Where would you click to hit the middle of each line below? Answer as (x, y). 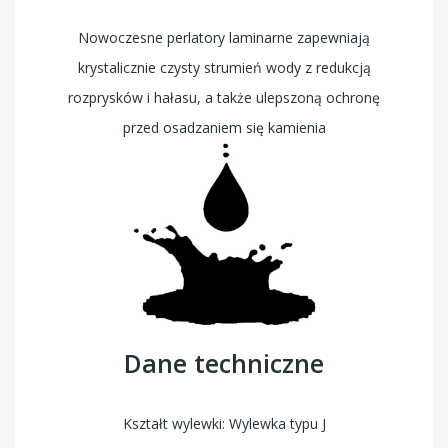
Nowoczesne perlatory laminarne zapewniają (224, 37)
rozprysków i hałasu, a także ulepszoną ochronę (224, 97)
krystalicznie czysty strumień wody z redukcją (224, 67)
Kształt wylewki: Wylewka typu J (224, 424)
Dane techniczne (224, 363)
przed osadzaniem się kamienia (224, 127)
